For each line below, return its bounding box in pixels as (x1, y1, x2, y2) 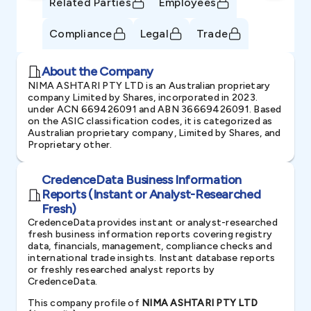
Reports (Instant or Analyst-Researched (42, 187, 261, 202)
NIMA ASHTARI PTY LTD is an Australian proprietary (28, 80, 271, 92)
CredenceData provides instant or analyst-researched (28, 217, 278, 228)
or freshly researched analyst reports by (28, 264, 215, 276)
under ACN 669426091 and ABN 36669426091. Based (28, 103, 282, 115)
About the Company (42, 63, 153, 79)
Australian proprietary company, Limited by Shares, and (28, 127, 281, 139)
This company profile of (28, 297, 142, 309)
